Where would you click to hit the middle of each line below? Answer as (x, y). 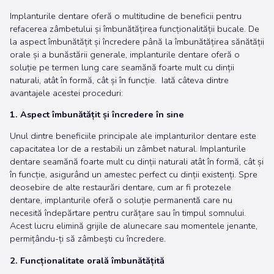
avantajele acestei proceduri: (66, 93)
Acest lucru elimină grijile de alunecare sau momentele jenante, (134, 226)
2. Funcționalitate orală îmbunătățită (87, 260)
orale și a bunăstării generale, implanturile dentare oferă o (125, 54)
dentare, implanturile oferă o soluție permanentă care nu (121, 200)
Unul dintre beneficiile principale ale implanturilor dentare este (133, 136)
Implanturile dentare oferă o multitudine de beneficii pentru (126, 16)
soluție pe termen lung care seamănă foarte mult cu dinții (122, 67)
